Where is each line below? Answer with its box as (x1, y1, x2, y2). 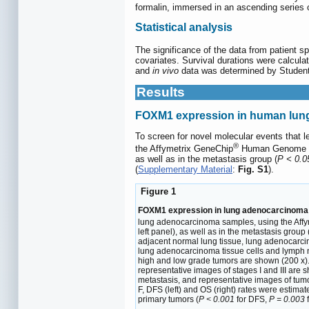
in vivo (152, 66, 179, 77)
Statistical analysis (135, 21, 232, 33)
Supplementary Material (138, 164, 232, 175)
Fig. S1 (238, 164, 268, 175)
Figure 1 (138, 186, 176, 197)
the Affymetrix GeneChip (135, 143, 233, 154)
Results (137, 85, 185, 100)
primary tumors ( (138, 294, 199, 304)
